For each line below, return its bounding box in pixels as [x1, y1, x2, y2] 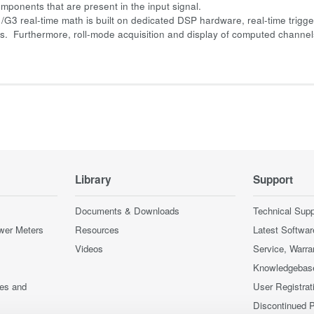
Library [75, 172, 111, 187]
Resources [75, 223, 119, 236]
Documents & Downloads [75, 204, 179, 217]
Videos [75, 242, 103, 255]
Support [253, 172, 293, 187]
